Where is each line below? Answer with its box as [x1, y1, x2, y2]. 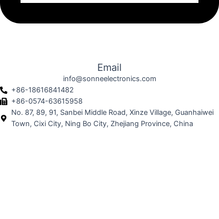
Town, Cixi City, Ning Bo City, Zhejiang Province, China [11, 119, 194, 128]
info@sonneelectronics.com [63, 74, 156, 83]
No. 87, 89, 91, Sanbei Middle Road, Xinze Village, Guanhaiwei [11, 108, 214, 117]
